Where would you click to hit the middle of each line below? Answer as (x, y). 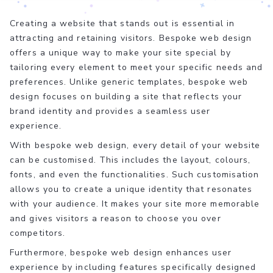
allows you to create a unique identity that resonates (131, 189)
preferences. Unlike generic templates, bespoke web (129, 82)
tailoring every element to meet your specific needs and (136, 67)
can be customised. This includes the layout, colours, (130, 160)
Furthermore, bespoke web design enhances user (121, 252)
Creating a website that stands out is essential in (122, 23)
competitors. (38, 233)
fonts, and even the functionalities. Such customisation (135, 174)
